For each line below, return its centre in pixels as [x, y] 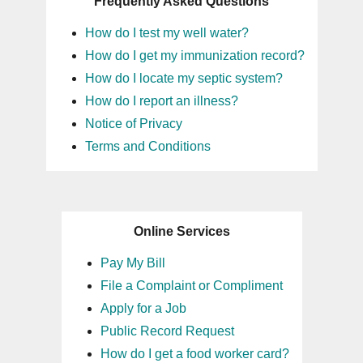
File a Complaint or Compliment [191, 286]
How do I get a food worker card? [194, 354]
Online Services [181, 231]
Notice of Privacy [133, 124]
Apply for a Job [143, 308]
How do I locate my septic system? [184, 78]
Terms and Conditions [147, 146]
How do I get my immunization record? [194, 56]
